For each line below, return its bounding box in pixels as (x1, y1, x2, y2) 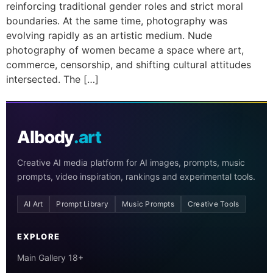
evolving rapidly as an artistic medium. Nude (6, 29, 212, 41)
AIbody (17, 127, 74, 148)
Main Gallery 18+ (17, 252, 83, 263)
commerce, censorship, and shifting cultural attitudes (6, 58, 251, 71)
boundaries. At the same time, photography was (6, 14, 227, 27)
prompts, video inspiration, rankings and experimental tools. (17, 171, 255, 182)
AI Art (24, 199, 43, 209)
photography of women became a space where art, (6, 43, 244, 56)
